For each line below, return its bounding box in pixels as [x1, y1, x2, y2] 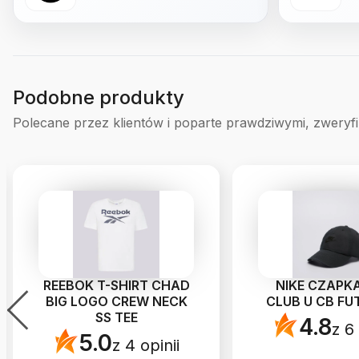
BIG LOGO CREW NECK [45, 293, 188, 310]
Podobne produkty [13, 86, 184, 110]
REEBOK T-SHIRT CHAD [42, 277, 190, 294]
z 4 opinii [111, 336, 179, 356]
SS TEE [95, 309, 138, 326]
